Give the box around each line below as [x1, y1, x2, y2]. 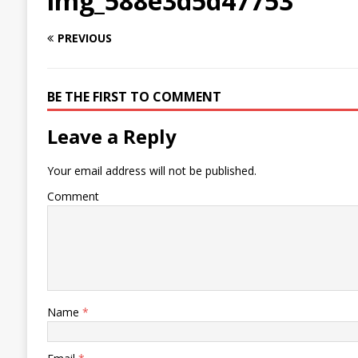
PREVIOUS [57, 30, 112, 46]
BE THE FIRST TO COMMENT [46, 88, 221, 106]
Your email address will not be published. [46, 163, 257, 179]
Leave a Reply [46, 123, 177, 150]
